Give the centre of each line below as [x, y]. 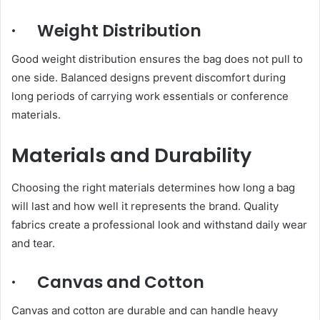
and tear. [33, 243]
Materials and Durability [131, 156]
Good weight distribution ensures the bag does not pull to [157, 59]
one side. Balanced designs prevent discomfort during [149, 78]
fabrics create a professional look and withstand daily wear [159, 224]
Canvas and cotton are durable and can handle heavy [145, 311]
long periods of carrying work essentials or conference [150, 96]
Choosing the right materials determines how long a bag [153, 187]
